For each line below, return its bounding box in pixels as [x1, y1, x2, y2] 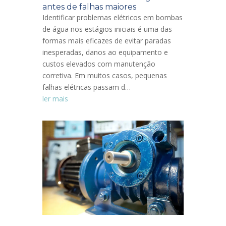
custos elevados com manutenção [42, 59, 155, 69]
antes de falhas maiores [42, 2, 136, 12]
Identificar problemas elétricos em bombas [42, 12, 183, 22]
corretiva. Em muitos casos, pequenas [42, 70, 167, 80]
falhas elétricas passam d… [42, 82, 131, 92]
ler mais [42, 93, 68, 103]
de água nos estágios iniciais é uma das [42, 24, 172, 34]
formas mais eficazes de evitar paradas [42, 35, 171, 45]
